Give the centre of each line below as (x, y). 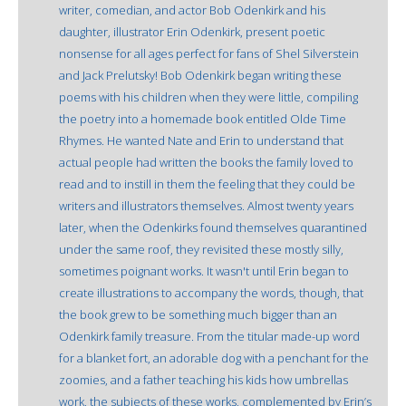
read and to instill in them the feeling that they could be (207, 184)
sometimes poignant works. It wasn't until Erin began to (204, 271)
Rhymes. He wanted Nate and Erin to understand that (201, 140)
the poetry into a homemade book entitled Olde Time (203, 118)
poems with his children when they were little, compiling (208, 97)
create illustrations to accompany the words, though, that (211, 292)
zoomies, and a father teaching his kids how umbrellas (203, 379)
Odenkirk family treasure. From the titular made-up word (209, 336)
